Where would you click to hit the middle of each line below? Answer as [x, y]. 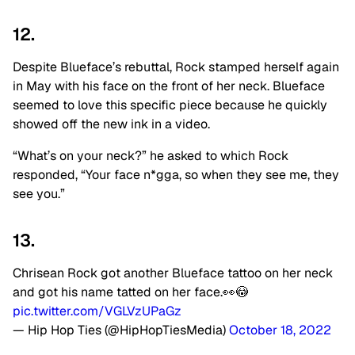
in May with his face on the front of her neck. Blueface [169, 86]
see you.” [39, 193]
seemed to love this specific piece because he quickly [170, 105]
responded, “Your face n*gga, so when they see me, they [176, 174]
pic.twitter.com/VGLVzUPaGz [97, 311]
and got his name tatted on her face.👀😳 [130, 292]
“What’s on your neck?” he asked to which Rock [151, 155]
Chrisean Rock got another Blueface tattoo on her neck [173, 273]
